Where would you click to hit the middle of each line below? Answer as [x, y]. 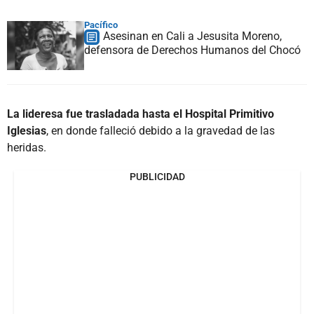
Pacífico [101, 25]
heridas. [27, 147]
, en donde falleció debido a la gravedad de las [161, 130]
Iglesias [27, 130]
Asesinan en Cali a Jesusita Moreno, [192, 36]
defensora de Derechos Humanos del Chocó [192, 50]
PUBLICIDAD [157, 176]
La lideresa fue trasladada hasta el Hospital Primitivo [141, 114]
